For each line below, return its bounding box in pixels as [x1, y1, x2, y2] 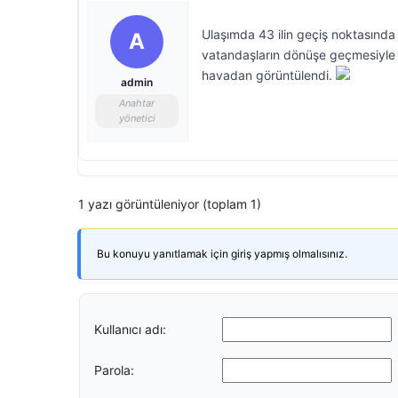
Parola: [94, 362, 134, 378]
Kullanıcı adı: [94, 321, 166, 337]
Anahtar [119, 97, 155, 109]
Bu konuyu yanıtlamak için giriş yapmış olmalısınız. [97, 247, 347, 260]
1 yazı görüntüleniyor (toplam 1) [78, 196, 261, 211]
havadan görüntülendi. [202, 68, 336, 83]
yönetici [118, 112, 155, 124]
